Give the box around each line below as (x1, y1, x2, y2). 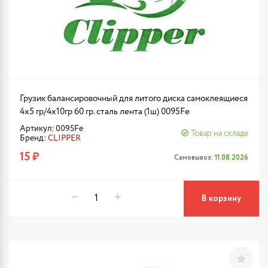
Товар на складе (191, 129, 248, 138)
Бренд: (20, 134, 48, 142)
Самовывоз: (174, 152, 215, 163)
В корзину (202, 193, 241, 205)
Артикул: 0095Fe (20, 124, 83, 133)
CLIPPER (48, 134, 81, 142)
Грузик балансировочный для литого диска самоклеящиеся (20, 94, 248, 103)
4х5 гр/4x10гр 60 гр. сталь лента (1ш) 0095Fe (20, 107, 190, 116)
